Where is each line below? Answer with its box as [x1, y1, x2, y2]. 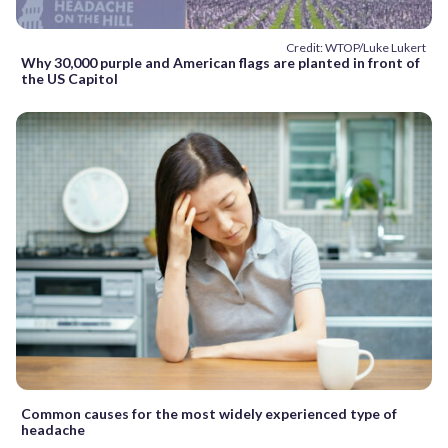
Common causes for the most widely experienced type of [21, 404, 397, 422]
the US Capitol [21, 70, 118, 88]
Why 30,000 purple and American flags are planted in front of [21, 54, 420, 72]
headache [21, 420, 85, 438]
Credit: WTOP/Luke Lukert [286, 40, 426, 56]
